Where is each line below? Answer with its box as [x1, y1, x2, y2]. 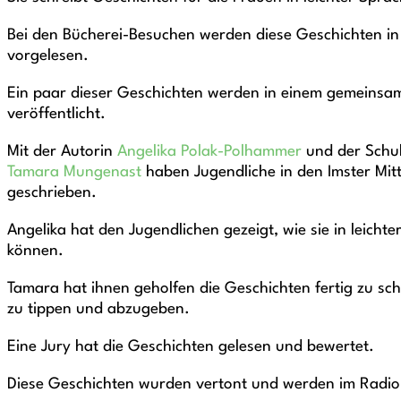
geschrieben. [7, 185, 97, 201]
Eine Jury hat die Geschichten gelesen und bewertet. [7, 339, 374, 355]
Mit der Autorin [7, 144, 117, 160]
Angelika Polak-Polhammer [117, 144, 302, 160]
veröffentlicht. [7, 107, 106, 123]
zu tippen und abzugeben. [7, 302, 190, 318]
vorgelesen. [7, 48, 89, 64]
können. [7, 243, 64, 260]
